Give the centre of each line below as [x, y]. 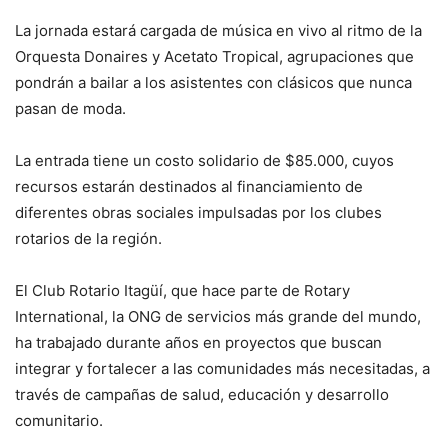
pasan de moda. [70, 108]
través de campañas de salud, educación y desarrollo [202, 394]
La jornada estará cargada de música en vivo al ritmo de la [218, 30]
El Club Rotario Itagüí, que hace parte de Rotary [182, 290]
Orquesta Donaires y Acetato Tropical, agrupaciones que [214, 56]
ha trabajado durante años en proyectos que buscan [198, 342]
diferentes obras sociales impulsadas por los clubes [198, 212]
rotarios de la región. [88, 238]
